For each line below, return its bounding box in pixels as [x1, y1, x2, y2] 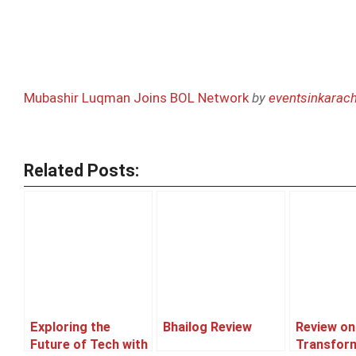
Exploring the [30, 319, 110, 335]
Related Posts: [24, 161, 139, 181]
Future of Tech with [30, 337, 148, 353]
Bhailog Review [163, 319, 252, 335]
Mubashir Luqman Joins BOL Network [24, 90, 249, 106]
